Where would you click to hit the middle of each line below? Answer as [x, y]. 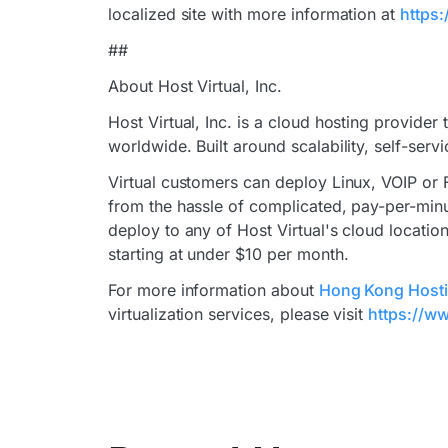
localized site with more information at [254, 14]
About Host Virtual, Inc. [195, 86]
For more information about [213, 290]
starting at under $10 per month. [228, 254]
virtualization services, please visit [238, 314]
